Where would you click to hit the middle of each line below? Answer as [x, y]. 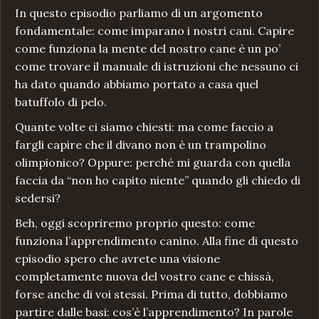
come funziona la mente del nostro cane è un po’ [148, 49]
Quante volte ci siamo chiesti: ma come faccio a [144, 127]
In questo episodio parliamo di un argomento [139, 13]
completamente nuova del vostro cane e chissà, [145, 277]
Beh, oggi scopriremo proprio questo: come [135, 223]
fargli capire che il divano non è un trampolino [141, 145]
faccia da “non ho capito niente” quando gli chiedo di [158, 181]
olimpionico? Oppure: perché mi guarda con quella [153, 163]
